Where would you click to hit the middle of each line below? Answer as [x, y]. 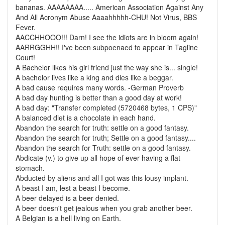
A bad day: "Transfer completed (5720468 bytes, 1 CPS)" [106, 107]
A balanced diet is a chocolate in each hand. [86, 118]
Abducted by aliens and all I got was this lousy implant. [102, 178]
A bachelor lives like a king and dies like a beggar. [94, 77]
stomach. [30, 168]
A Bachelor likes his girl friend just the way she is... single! [107, 67]
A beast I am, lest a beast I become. [73, 188]
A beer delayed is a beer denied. [67, 198]
